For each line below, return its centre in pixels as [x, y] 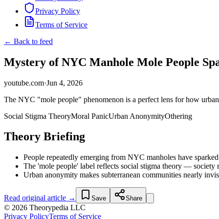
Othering [178, 116]
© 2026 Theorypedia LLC [45, 208]
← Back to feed [28, 41]
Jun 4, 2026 [65, 83]
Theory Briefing [44, 137]
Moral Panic [90, 116]
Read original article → [40, 198]
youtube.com [24, 83]
